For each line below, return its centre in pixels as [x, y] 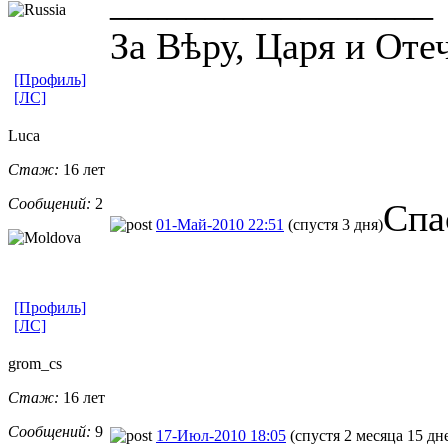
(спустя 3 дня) [335, 224]
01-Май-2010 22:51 [220, 224]
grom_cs [35, 363]
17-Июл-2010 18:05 [221, 435]
